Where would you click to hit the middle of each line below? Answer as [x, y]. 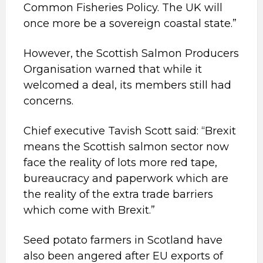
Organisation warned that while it [113, 69]
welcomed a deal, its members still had [127, 85]
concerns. [48, 101]
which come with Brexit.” [89, 210]
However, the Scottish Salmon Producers [131, 53]
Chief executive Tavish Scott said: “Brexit [130, 131]
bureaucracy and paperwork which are [126, 178]
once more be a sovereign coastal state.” [130, 23]
